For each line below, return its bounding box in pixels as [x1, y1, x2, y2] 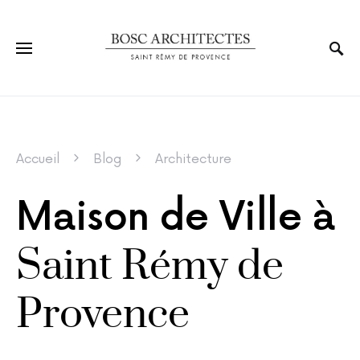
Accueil [16, 151, 59, 167]
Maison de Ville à [16, 195, 335, 241]
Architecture [155, 151, 231, 167]
